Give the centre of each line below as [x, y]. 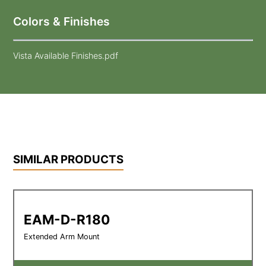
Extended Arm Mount [62, 236]
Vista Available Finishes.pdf [66, 56]
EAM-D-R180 [67, 219]
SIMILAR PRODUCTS [69, 160]
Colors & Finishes [62, 22]
